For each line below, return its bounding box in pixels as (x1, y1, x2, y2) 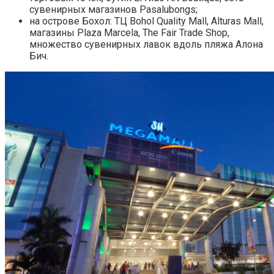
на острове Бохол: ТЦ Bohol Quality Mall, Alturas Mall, (29, 15, 264, 27)
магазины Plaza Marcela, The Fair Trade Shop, (29, 26, 229, 39)
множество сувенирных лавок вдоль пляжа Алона (29, 38, 263, 50)
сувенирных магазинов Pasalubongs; (29, 3, 198, 15)
